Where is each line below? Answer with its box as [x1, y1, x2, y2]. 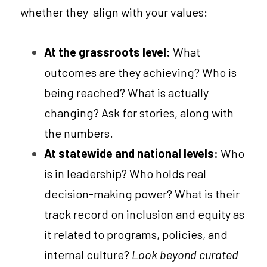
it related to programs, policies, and [44, 226, 228, 241]
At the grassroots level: [44, 44, 173, 59]
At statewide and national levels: [44, 145, 221, 160]
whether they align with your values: [20, 4, 207, 19]
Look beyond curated [132, 247, 238, 262]
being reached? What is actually [44, 85, 209, 100]
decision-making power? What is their [44, 186, 240, 201]
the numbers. [44, 125, 118, 140]
